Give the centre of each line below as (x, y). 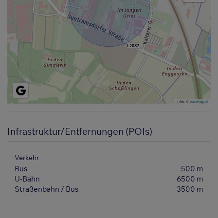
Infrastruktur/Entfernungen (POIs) (80, 132)
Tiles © (183, 101)
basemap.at (199, 101)
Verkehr (27, 157)
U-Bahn (27, 179)
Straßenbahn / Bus (46, 189)
